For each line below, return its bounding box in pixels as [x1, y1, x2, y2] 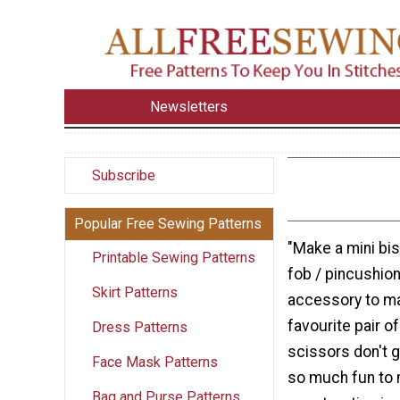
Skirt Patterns [92, 283, 178, 301]
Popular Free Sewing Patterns [74, 214, 262, 232]
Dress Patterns [92, 318, 187, 336]
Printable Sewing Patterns [92, 248, 255, 266]
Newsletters [150, 97, 229, 115]
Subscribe [92, 166, 155, 184]
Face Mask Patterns [92, 353, 218, 371]
